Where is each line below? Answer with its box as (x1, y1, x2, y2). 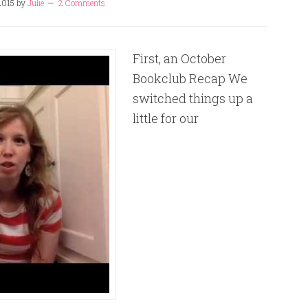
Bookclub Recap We (133, 70, 247, 87)
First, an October (133, 50, 226, 67)
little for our (133, 110, 199, 126)
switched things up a (133, 90, 253, 107)
